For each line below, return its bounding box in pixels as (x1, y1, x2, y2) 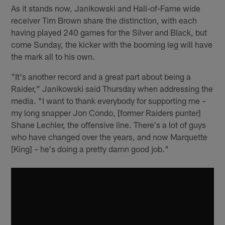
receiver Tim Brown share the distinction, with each (11, 15, 197, 25)
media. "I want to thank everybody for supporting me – (11, 95, 206, 105)
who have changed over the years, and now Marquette (11, 131, 208, 142)
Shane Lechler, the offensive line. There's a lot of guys (11, 119, 206, 130)
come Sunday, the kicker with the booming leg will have (11, 39, 213, 49)
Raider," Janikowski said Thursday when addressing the (11, 83, 213, 93)
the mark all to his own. (11, 51, 95, 61)
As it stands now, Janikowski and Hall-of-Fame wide (11, 3, 201, 13)
